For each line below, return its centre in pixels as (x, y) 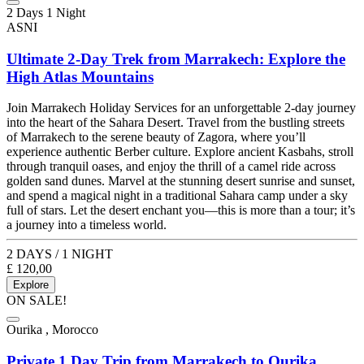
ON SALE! (37, 301)
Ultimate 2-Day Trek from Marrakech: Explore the (176, 58)
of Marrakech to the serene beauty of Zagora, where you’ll (156, 137)
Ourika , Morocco (52, 330)
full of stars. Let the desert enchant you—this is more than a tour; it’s (181, 210)
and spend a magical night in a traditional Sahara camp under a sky (177, 196)
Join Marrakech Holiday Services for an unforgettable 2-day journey (181, 108)
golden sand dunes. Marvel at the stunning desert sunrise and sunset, (181, 181)
